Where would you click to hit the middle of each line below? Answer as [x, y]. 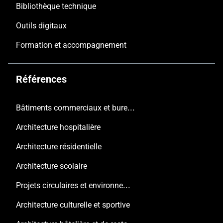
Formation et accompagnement [71, 45]
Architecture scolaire [52, 166]
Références [41, 79]
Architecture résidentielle [59, 147]
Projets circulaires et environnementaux [127, 185]
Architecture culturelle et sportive [73, 205]
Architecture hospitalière [58, 127]
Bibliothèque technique [56, 6]
